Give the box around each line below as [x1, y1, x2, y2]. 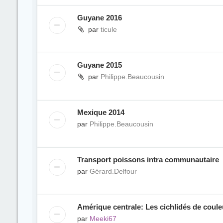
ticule [100, 25, 117, 33]
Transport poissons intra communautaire [77, 155, 219, 164]
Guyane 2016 [77, 13, 122, 22]
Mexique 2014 [77, 108, 124, 116]
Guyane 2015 [77, 61, 122, 69]
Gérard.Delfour [89, 167, 137, 175]
